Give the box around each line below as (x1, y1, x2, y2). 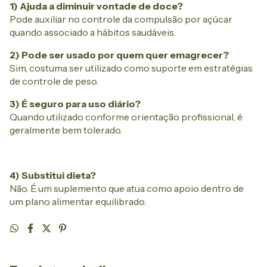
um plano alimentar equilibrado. (10, 195, 146, 208)
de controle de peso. (10, 75, 98, 88)
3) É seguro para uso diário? (10, 98, 141, 110)
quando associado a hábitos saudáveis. (10, 26, 176, 39)
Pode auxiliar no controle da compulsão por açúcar (10, 13, 232, 26)
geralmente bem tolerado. (10, 124, 122, 136)
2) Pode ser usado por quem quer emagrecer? (10, 49, 229, 61)
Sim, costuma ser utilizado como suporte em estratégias (10, 62, 253, 74)
